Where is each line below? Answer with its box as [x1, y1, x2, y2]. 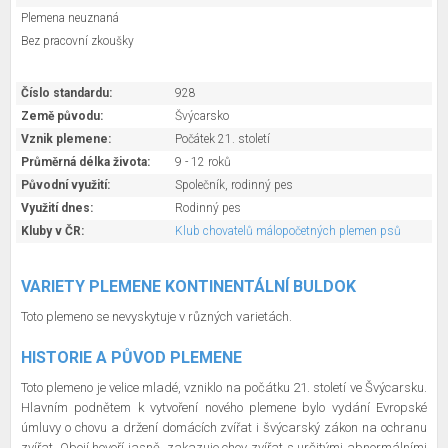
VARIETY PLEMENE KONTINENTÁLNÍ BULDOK [21, 277, 356, 296]
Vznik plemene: [21, 132, 111, 146]
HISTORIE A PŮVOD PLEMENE [21, 348, 242, 367]
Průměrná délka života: [21, 155, 150, 169]
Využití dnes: [21, 201, 93, 215]
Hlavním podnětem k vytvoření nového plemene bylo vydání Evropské [21, 400, 427, 415]
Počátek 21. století [175, 132, 270, 146]
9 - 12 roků [175, 155, 231, 169]
